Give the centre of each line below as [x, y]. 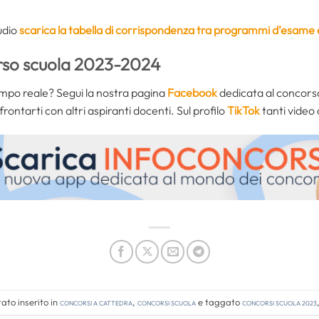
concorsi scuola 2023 [279, 302]
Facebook [192, 93]
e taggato [219, 302]
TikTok [244, 111]
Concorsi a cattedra [96, 302]
